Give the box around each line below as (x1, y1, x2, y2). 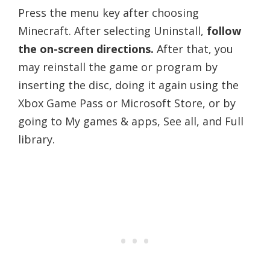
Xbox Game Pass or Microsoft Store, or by (18, 95, 236, 110)
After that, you (154, 41, 233, 56)
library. (18, 131, 55, 146)
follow (207, 23, 241, 38)
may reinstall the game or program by (18, 59, 218, 74)
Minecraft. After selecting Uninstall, (18, 23, 207, 38)
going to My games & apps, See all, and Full (18, 113, 243, 128)
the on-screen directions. (18, 41, 154, 56)
